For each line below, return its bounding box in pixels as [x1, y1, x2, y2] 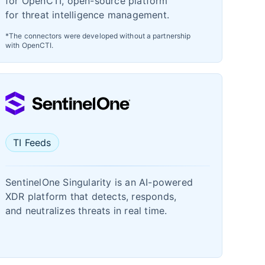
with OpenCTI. [5, 41, 54, 50]
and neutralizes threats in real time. [5, 205, 167, 216]
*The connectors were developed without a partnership [5, 31, 191, 40]
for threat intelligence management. [5, 9, 169, 21]
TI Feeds [13, 137, 51, 148]
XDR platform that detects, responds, [5, 190, 177, 202]
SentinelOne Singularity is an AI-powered [5, 176, 193, 188]
